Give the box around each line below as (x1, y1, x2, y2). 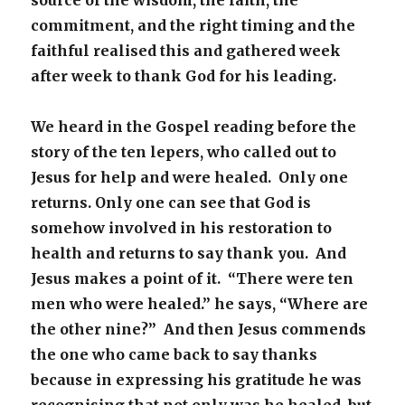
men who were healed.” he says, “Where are (31, 295, 369, 313)
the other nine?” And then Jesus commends (31, 320, 367, 338)
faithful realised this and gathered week (31, 42, 342, 60)
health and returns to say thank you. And (31, 244, 347, 262)
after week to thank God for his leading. (31, 67, 344, 85)
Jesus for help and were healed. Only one (31, 168, 349, 186)
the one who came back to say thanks (31, 345, 318, 363)
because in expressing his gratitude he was (31, 371, 363, 389)
